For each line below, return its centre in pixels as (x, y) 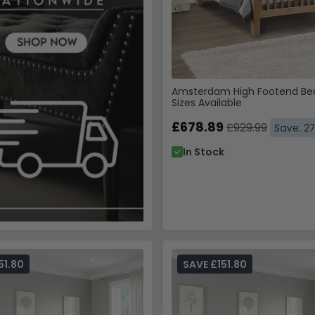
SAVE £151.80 (214, 264)
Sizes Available (206, 102)
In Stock (203, 152)
